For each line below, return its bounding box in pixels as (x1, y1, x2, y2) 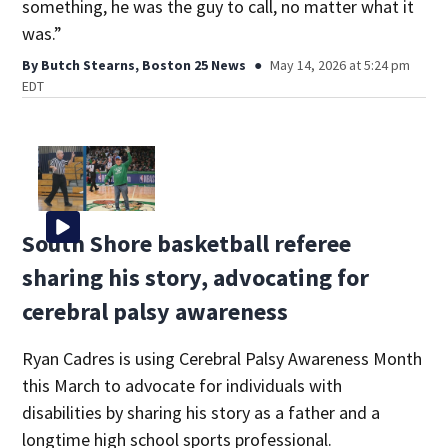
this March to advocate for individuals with (22, 374, 343, 398)
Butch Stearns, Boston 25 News (41, 55, 247, 74)
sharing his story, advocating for (22, 262, 370, 294)
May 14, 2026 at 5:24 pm (270, 55, 411, 74)
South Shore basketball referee (22, 228, 352, 260)
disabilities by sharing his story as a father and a (22, 401, 381, 425)
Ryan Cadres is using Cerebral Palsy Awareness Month (22, 347, 423, 371)
